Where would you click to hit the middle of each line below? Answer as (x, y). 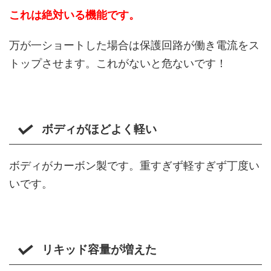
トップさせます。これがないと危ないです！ (118, 64)
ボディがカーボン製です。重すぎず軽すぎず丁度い (134, 166)
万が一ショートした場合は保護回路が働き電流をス (134, 45)
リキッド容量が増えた (99, 250)
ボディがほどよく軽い (99, 129)
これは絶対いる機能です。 (74, 15)
